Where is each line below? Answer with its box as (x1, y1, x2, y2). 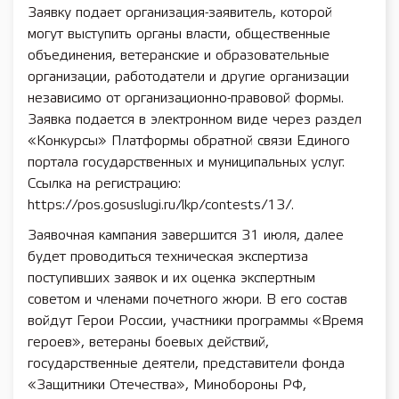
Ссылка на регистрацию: (28, 177, 181, 191)
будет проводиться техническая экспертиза (28, 250, 308, 264)
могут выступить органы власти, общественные (28, 28, 330, 41)
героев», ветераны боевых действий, (28, 336, 269, 349)
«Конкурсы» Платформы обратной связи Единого (28, 134, 350, 148)
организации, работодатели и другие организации (28, 70, 349, 84)
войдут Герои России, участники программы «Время (28, 314, 363, 328)
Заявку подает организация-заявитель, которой (28, 6, 332, 20)
